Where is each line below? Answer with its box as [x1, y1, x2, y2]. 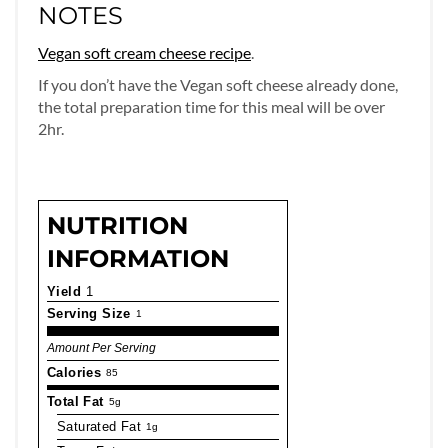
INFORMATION [47, 244, 229, 274]
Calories [47, 365, 102, 381]
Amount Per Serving [47, 341, 156, 355]
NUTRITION [47, 211, 188, 241]
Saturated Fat [57, 419, 142, 435]
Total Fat [47, 394, 104, 410]
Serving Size [47, 306, 131, 322]
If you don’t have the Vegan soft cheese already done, [38, 75, 398, 95]
